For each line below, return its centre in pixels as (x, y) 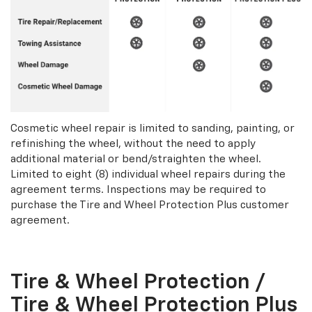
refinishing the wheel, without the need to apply (133, 143)
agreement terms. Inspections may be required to (138, 189)
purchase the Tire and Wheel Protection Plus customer (150, 205)
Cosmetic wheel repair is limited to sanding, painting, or (153, 128)
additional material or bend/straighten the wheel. (136, 159)
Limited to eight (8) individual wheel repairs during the (148, 174)
